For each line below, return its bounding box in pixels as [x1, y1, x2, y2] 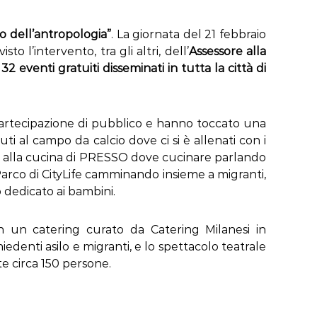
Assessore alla [188, 45, 267, 58]
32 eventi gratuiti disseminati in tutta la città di [1, 62, 267, 75]
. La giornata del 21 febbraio [111, 28, 267, 41]
